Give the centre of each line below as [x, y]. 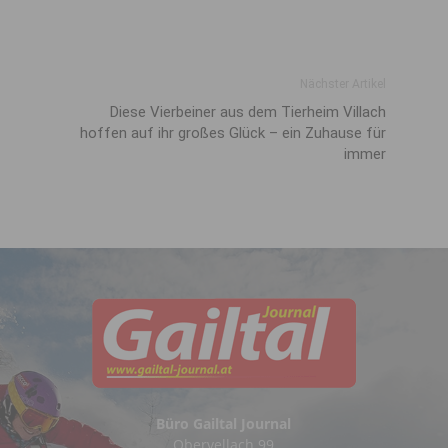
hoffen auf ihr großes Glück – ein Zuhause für [233, 133]
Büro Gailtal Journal [224, 423]
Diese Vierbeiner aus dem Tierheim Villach [248, 112]
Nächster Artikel [343, 84]
